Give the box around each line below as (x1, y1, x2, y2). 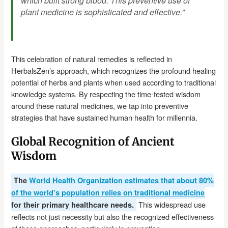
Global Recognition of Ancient (11, 134, 175, 149)
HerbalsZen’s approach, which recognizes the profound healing (11, 65, 216, 76)
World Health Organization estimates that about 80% (29, 175, 214, 186)
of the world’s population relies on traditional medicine (11, 187, 205, 198)
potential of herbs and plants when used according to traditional (11, 77, 216, 88)
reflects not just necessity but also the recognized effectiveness (11, 211, 214, 222)
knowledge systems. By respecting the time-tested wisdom (11, 89, 201, 100)
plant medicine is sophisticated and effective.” (21, 6, 185, 18)
